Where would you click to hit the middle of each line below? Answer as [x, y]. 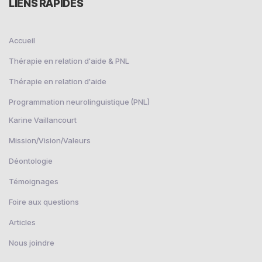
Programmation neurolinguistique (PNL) [79, 102]
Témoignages [34, 182]
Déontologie [31, 161]
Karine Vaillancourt [43, 120]
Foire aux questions [44, 202]
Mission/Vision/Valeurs [50, 141]
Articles [22, 223]
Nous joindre [32, 243]
